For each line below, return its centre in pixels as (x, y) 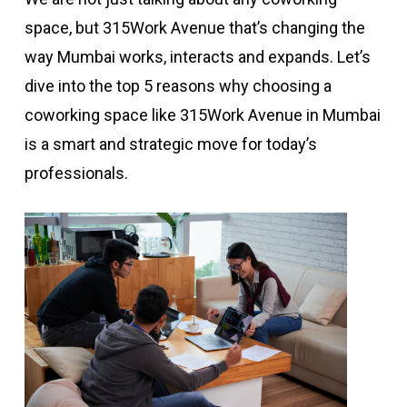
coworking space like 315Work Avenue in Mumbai (202, 115)
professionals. (76, 173)
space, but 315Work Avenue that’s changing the (194, 28)
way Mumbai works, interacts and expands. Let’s (197, 57)
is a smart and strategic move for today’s (170, 144)
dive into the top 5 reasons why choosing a (178, 86)
